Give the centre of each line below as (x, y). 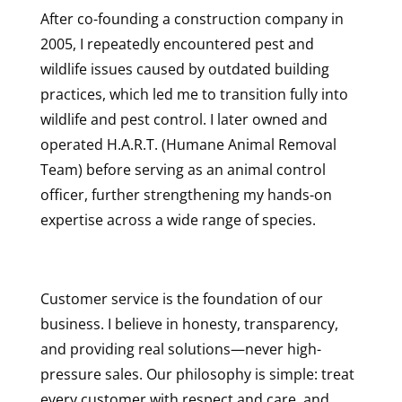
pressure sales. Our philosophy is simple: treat (197, 374)
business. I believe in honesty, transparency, (189, 323)
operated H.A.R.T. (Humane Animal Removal (188, 144)
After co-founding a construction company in (192, 18)
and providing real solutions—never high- (180, 349)
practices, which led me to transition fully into (194, 94)
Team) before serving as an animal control (183, 169)
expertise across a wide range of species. (178, 219)
